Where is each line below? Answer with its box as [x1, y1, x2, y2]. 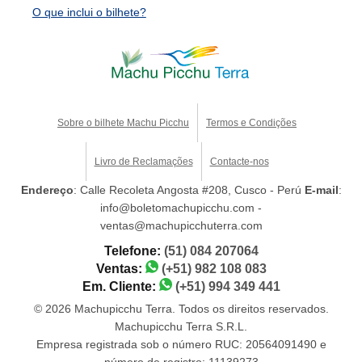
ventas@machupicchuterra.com [99, 219, 263, 233]
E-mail [304, 183, 339, 197]
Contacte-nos [209, 156, 269, 168]
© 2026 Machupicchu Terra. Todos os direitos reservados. [33, 302, 329, 316]
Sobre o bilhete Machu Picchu [57, 117, 189, 129]
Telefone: [103, 244, 164, 259]
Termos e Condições [206, 117, 297, 129]
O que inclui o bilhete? [32, 6, 146, 19]
